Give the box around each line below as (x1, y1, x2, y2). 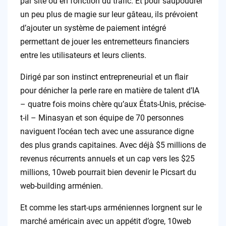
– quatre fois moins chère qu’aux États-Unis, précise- (20, 99, 206, 109)
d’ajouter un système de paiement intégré (20, 23, 166, 33)
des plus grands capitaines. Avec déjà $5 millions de (20, 140, 206, 150)
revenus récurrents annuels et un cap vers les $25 (20, 154, 195, 164)
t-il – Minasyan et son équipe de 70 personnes (20, 113, 184, 123)
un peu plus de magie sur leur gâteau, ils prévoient (20, 10, 198, 20)
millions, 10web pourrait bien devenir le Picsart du (20, 167, 196, 178)
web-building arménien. (20, 181, 103, 191)
